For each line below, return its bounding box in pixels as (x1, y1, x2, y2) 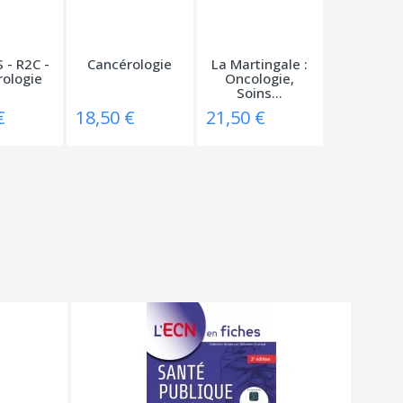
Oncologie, (225, 68, 295, 87)
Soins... (237, 83, 283, 102)
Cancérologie (87, 54, 173, 73)
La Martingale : (211, 54, 309, 73)
